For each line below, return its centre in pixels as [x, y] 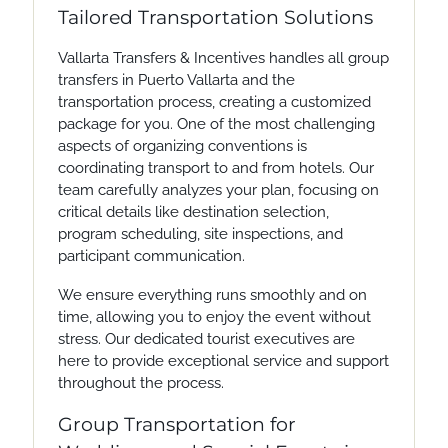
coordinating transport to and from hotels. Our [215, 167]
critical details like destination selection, [193, 211]
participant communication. [151, 255]
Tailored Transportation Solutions [215, 17]
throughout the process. [140, 382]
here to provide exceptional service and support [223, 360]
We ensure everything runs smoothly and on [212, 294]
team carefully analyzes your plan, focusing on [218, 189]
